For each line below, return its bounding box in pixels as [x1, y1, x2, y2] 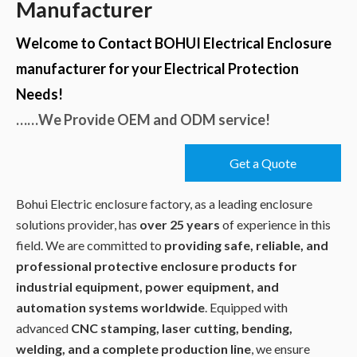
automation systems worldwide [16, 299, 205, 315]
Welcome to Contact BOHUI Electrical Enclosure [16, 33, 331, 52]
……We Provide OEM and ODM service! [16, 110, 270, 128]
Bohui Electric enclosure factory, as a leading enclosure [16, 195, 312, 211]
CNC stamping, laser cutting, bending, [71, 320, 292, 335]
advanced [16, 320, 71, 335]
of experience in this [220, 216, 331, 232]
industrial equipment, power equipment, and [16, 278, 279, 294]
